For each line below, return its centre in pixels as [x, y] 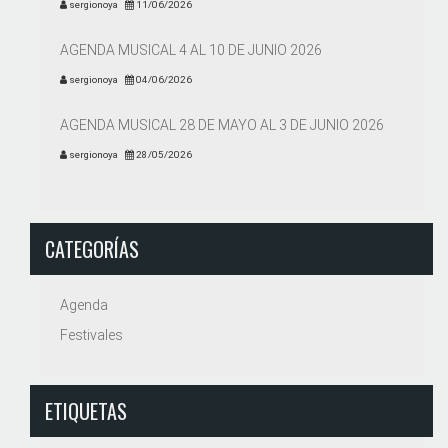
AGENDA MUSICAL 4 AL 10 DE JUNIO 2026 [191, 49]
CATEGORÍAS [92, 248]
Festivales [91, 334]
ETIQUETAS [86, 410]
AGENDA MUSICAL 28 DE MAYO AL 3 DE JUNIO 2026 [222, 124]
